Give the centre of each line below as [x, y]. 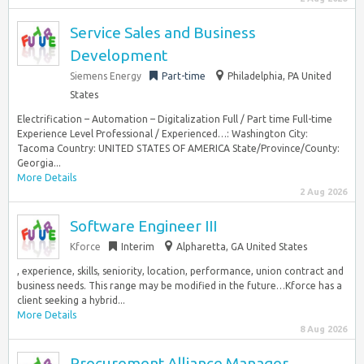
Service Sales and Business [163, 32]
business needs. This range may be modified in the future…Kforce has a [180, 286]
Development [119, 55]
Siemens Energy [106, 76]
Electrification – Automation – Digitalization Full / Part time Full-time [175, 119]
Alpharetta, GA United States [242, 247]
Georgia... [39, 163]
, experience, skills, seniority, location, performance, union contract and [180, 271]
